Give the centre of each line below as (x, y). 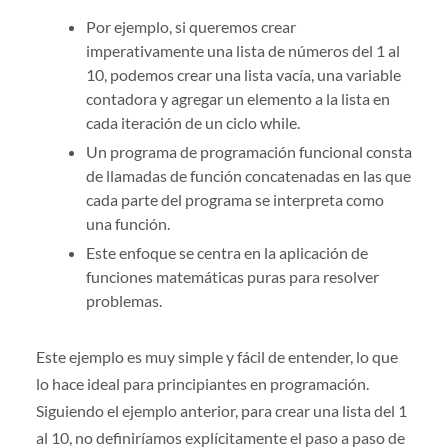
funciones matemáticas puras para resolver (232, 277)
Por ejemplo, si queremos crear (190, 27)
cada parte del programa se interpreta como (234, 200)
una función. (127, 224)
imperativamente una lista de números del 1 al (242, 51)
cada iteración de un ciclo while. (192, 123)
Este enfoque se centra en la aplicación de (226, 253)
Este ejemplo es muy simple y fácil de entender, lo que (216, 357)
